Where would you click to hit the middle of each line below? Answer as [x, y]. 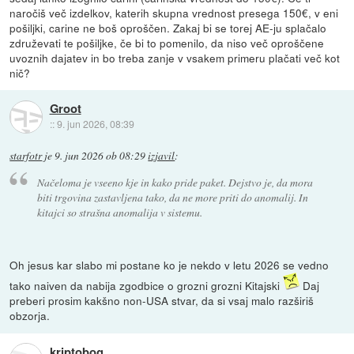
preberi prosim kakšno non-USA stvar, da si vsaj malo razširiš [162, 301]
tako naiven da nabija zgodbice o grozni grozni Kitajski [147, 286]
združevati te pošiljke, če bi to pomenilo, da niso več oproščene [167, 42]
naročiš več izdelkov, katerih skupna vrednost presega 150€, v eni [174, 12]
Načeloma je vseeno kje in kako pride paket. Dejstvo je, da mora [175, 182]
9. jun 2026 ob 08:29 [100, 155]
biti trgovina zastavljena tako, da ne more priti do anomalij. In [172, 197]
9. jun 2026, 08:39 [95, 124]
